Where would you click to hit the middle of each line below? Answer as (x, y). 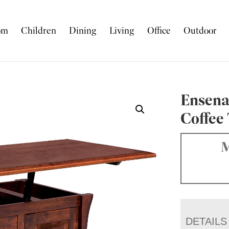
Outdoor (200, 31)
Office (159, 31)
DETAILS (207, 221)
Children (39, 31)
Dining (83, 31)
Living (122, 31)
